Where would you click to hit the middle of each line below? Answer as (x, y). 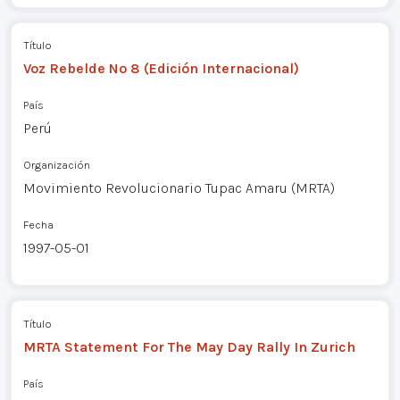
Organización (56, 165)
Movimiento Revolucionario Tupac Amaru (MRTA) (179, 188)
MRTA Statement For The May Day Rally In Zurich (189, 346)
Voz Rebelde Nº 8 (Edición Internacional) (161, 69)
